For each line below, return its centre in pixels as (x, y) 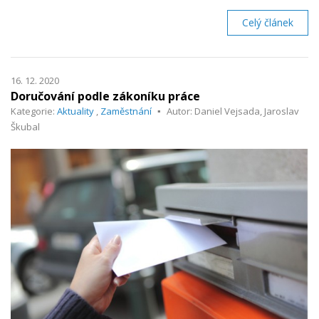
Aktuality (75, 111)
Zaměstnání (126, 111)
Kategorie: (34, 111)
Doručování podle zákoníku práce (105, 96)
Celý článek (268, 22)
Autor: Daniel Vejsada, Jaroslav (233, 111)
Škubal (25, 126)
